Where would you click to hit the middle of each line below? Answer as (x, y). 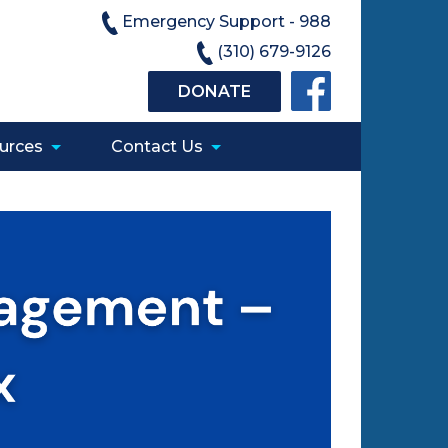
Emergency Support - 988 (226, 21)
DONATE (214, 91)
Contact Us (156, 146)
